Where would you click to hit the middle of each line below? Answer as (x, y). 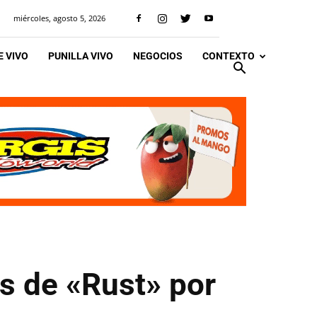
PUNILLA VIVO (81, 56)
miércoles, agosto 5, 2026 (59, 18)
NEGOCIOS (158, 56)
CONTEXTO (229, 56)
